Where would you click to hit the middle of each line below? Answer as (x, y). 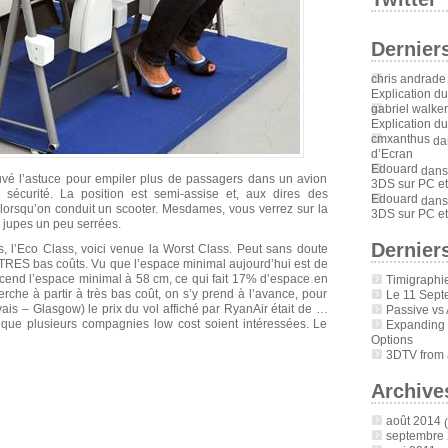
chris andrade (408, 79)
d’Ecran (391, 154)
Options (391, 340)
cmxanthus (400, 139)
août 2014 (413, 420)
